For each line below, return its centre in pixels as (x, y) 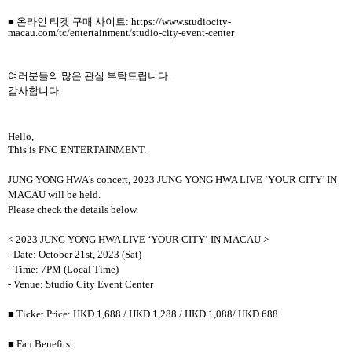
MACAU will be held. (54, 195)
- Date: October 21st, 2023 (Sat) (75, 255)
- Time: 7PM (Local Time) (63, 269)
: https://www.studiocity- (178, 22)
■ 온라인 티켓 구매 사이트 (67, 22)
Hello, (21, 137)
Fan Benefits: (45, 344)
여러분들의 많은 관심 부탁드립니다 (88, 76)
